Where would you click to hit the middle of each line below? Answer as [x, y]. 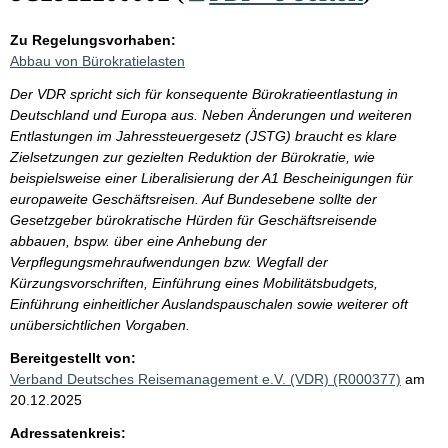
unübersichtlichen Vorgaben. [100, 325]
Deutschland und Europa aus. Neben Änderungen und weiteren [211, 115]
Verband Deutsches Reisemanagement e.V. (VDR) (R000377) [205, 379]
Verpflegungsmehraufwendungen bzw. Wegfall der [169, 262]
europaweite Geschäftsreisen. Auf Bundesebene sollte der [193, 199]
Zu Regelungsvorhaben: [93, 40]
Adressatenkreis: [68, 433]
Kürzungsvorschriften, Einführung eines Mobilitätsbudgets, [194, 283]
